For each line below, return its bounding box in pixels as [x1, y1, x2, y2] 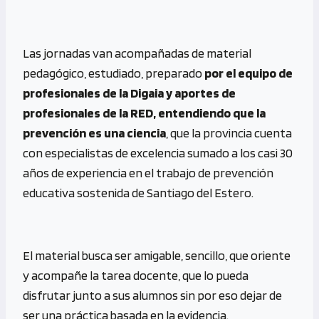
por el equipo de [204, 65, 293, 80]
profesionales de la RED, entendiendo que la [23, 105, 266, 120]
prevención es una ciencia [23, 125, 166, 140]
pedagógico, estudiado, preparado [23, 65, 204, 80]
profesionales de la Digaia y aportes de [23, 85, 236, 100]
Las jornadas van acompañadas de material [23, 45, 251, 61]
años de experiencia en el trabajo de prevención [23, 164, 273, 180]
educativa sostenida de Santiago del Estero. [23, 184, 253, 200]
